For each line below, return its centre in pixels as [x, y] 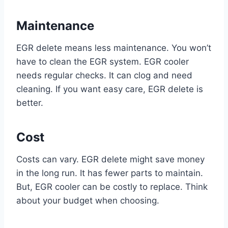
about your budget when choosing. [88, 201]
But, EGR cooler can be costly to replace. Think [112, 187]
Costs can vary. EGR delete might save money [110, 160]
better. [30, 103]
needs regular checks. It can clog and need [104, 76]
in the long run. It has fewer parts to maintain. [110, 173]
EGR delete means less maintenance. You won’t [114, 48]
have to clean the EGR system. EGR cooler [103, 62]
